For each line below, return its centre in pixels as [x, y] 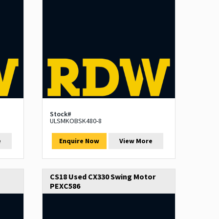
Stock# [60, 114]
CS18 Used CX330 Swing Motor [102, 177]
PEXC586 [65, 186]
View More [136, 141]
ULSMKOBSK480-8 [76, 121]
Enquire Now [79, 141]
